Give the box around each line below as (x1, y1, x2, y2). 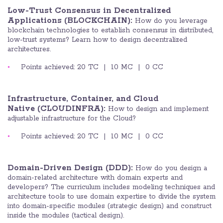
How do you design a (135, 164, 207, 173)
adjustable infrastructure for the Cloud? (7, 114, 136, 123)
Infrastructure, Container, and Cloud (7, 94, 158, 105)
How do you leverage (135, 16, 208, 26)
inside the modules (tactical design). (7, 211, 124, 221)
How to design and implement (106, 105, 209, 114)
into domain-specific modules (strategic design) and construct (7, 202, 212, 211)
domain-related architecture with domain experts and (7, 173, 183, 183)
